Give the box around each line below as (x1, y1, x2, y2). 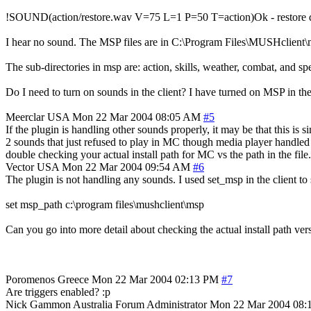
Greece (58, 273, 89, 285)
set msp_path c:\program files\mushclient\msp (6, 198, 204, 210)
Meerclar (6, 110, 44, 123)
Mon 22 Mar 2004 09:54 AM (62, 160, 190, 173)
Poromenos (6, 273, 55, 285)
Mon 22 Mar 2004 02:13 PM (92, 273, 219, 285)
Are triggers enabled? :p (6, 285, 110, 298)
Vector (6, 160, 34, 173)
